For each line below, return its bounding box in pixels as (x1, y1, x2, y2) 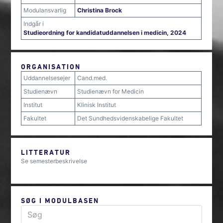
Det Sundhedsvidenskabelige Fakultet (77, 114, 184, 122)
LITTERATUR (21, 148, 71, 156)
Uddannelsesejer (23, 74, 71, 82)
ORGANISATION (21, 62, 81, 71)
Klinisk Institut (77, 101, 116, 109)
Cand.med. (77, 74, 108, 82)
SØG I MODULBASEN (21, 196, 100, 205)
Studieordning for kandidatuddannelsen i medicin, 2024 (23, 29, 187, 36)
